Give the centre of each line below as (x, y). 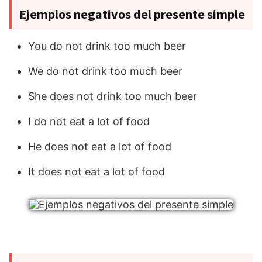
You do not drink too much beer (107, 46)
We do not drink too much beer (105, 71)
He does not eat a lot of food (100, 147)
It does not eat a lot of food (96, 172)
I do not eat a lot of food (89, 122)
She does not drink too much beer (113, 96)
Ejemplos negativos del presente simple (132, 14)
